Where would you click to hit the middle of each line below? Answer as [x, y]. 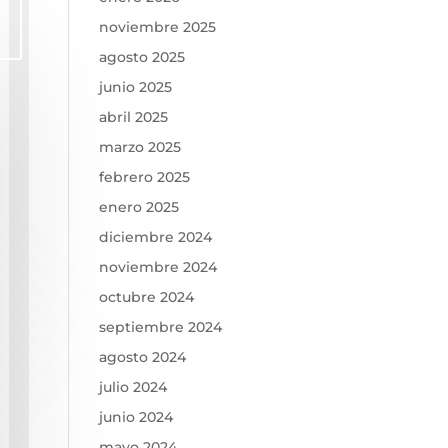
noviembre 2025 [157, 27]
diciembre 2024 [155, 237]
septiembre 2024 [160, 327]
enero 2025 [138, 207]
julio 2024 [132, 387]
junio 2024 [135, 417]
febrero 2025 [144, 177]
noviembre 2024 [157, 267]
